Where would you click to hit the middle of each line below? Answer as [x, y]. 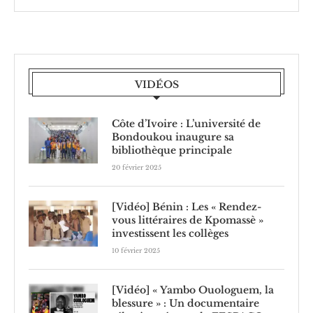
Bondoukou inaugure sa [173, 137]
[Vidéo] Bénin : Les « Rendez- [187, 206]
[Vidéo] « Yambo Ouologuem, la [193, 290]
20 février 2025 [137, 167]
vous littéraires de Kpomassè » [188, 220]
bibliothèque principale [172, 150]
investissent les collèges [170, 233]
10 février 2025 [136, 250]
